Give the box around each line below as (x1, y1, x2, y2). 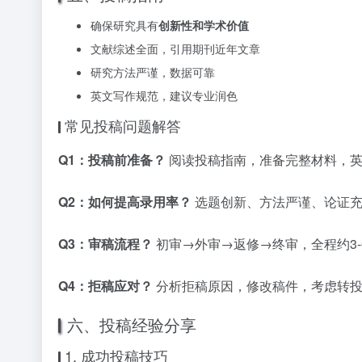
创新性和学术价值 (158, 17, 249, 33)
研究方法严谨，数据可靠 (90, 64, 215, 80)
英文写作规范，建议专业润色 (90, 87, 238, 103)
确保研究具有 (90, 17, 158, 33)
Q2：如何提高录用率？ (58, 192, 192, 211)
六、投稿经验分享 (67, 313, 196, 336)
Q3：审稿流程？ (58, 234, 153, 253)
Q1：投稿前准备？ (58, 150, 166, 169)
